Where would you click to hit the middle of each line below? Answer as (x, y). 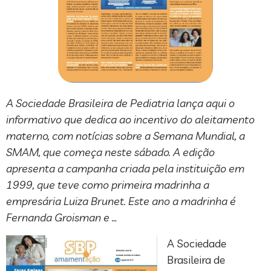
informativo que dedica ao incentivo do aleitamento (130, 120)
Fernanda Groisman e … (62, 218)
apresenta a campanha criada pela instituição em (125, 169)
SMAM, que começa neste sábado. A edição (110, 152)
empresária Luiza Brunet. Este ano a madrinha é (121, 201)
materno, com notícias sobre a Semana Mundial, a (126, 136)
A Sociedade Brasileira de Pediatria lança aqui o (120, 103)
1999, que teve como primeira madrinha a (108, 185)
